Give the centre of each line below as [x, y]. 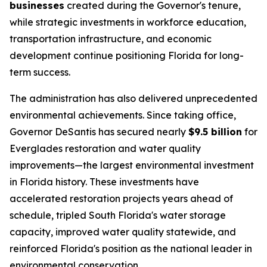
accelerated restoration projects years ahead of [121, 198]
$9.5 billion [215, 132]
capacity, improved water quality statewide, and [123, 232]
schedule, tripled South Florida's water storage [118, 215]
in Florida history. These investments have [104, 182]
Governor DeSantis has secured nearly [99, 132]
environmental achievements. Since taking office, [123, 115]
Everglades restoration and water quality [105, 148]
